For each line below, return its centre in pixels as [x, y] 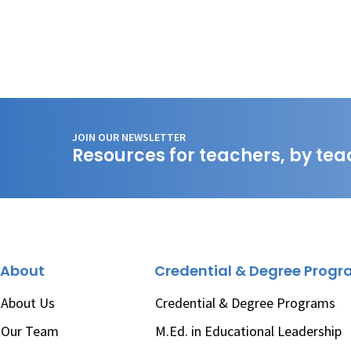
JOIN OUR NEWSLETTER [129, 137]
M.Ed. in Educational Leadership [249, 331]
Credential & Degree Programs [246, 303]
